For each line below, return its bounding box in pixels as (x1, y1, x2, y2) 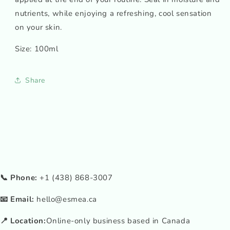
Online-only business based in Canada (46, 216, 190, 226)
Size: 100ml (15, 44, 59, 54)
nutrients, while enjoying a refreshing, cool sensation (15, 8, 212, 18)
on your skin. (15, 22, 62, 32)
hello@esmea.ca (34, 194, 97, 204)
